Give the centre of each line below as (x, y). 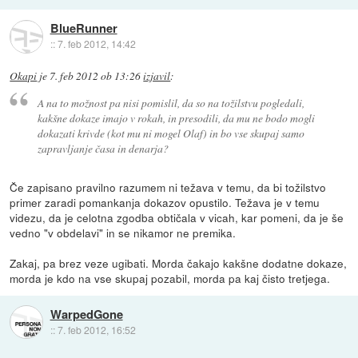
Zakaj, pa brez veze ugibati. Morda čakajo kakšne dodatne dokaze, (179, 263)
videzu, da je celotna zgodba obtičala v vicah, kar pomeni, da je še (177, 217)
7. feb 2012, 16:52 (96, 329)
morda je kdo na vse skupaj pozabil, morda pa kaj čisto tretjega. (170, 278)
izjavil (157, 76)
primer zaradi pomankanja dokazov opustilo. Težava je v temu (165, 202)
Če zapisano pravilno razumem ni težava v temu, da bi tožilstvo (168, 187)
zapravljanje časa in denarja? (103, 148)
